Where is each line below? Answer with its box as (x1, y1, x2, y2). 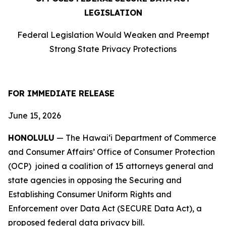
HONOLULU (8, 133, 54, 143)
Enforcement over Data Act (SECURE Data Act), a (8, 203, 202, 213)
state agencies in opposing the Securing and (8, 175, 182, 185)
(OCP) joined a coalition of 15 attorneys (8, 161, 163, 171)
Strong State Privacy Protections (49, 44, 177, 54)
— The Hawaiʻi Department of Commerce (54, 133, 216, 143)
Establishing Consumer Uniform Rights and (8, 189, 172, 199)
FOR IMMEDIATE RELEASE (8, 88, 115, 98)
